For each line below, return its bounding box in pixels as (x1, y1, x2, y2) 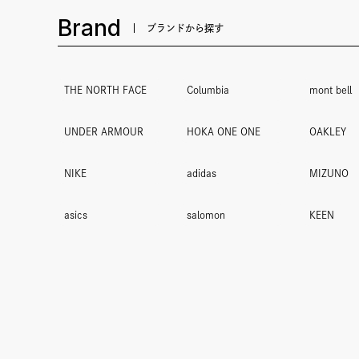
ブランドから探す (147, 23, 224, 33)
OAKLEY (309, 127, 346, 136)
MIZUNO (309, 168, 349, 178)
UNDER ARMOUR (64, 127, 143, 136)
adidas (187, 168, 216, 178)
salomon (187, 210, 225, 220)
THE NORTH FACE (64, 85, 147, 95)
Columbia (187, 85, 229, 95)
